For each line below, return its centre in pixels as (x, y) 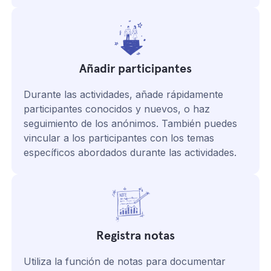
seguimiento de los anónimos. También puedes (131, 123)
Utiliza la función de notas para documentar (125, 261)
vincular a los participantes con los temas (119, 138)
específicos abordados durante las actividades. (130, 152)
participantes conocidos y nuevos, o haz (117, 109)
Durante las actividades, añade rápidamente (124, 94)
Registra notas (135, 235)
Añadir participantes (135, 68)
